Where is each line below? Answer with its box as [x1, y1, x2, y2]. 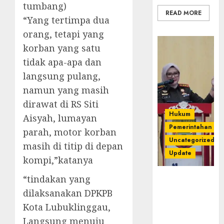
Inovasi [157, 195, 188, 206]
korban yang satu [23, 41, 100, 54]
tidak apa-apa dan [23, 55, 101, 68]
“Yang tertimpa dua [23, 13, 109, 26]
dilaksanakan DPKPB [23, 186, 112, 199]
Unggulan [157, 206, 199, 217]
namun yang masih [23, 83, 109, 96]
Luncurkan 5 [157, 184, 211, 195]
